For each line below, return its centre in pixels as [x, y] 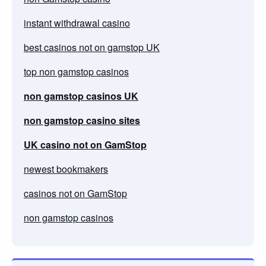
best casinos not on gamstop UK [92, 47]
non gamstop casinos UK [81, 96]
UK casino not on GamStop [85, 144]
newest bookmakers [66, 169]
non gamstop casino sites [82, 120]
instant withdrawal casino [77, 23]
